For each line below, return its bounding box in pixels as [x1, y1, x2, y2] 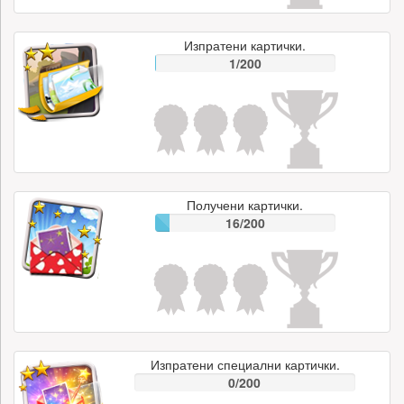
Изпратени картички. [184, 36, 306, 54]
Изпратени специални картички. [150, 355, 340, 373]
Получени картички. [187, 196, 303, 214]
